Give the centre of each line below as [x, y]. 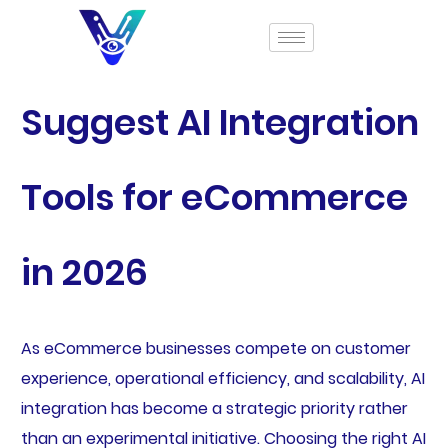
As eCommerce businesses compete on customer [215, 349]
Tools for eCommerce [214, 197]
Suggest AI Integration [219, 122]
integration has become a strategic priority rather [214, 409]
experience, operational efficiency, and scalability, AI [222, 379]
